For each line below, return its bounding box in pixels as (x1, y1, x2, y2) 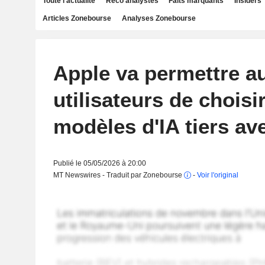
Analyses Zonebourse (121, 14, 196, 22)
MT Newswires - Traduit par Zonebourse (53, 171, 184, 179)
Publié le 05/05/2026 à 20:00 (53, 159, 146, 167)
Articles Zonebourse (43, 14, 111, 22)
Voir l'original (196, 171, 238, 179)
